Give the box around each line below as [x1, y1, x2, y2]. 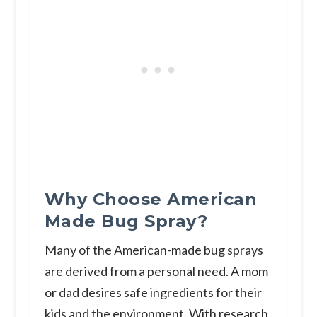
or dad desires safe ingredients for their [44, 284, 262, 300]
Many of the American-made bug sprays [44, 241, 263, 258]
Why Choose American [44, 188, 258, 209]
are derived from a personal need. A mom [44, 263, 268, 279]
